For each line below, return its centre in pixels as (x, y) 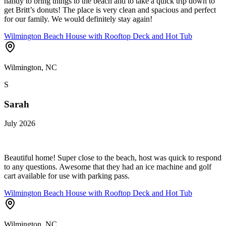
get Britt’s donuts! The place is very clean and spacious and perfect (110, 10)
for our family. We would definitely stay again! (78, 19)
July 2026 (20, 124)
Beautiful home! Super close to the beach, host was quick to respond (113, 158)
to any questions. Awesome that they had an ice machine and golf (108, 167)
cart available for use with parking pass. (67, 176)
